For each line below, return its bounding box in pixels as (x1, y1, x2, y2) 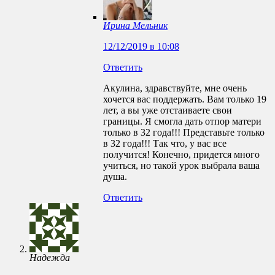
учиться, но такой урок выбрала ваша (103, 160, 260, 171)
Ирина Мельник (103, 20, 168, 31)
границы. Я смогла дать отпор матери (103, 116, 261, 127)
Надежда (29, 252, 70, 263)
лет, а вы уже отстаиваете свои (103, 105, 232, 116)
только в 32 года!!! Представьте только (103, 127, 265, 138)
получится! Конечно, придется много (103, 149, 260, 160)
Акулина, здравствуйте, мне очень (103, 83, 247, 94)
